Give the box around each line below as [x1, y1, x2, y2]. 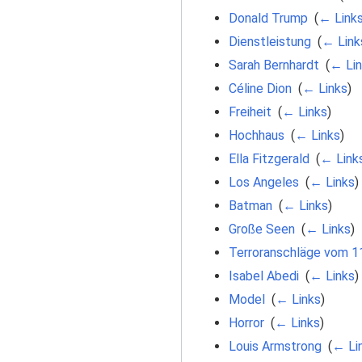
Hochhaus [228, 127, 284, 143]
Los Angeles [228, 174, 299, 190]
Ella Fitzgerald [228, 150, 309, 166]
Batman [228, 197, 272, 213]
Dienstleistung [228, 33, 311, 49]
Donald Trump [228, 10, 308, 26]
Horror [228, 314, 264, 330]
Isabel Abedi [228, 267, 299, 284]
